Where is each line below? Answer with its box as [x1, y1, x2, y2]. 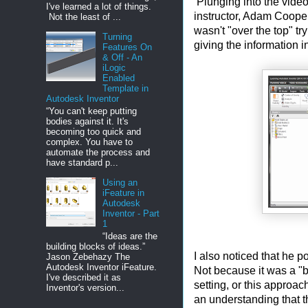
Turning [102, 32, 133, 43]
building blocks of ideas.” [46, 241, 145, 252]
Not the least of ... [46, 12, 121, 23]
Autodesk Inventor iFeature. [46, 261, 159, 272]
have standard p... [46, 157, 118, 168]
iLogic [102, 63, 126, 74]
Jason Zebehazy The [46, 251, 130, 262]
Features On [102, 42, 153, 53]
